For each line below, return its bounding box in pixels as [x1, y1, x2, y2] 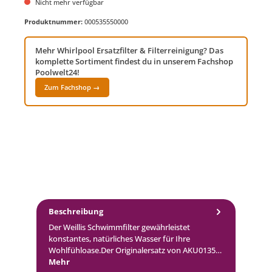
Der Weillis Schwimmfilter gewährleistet [49, 222, 190, 233]
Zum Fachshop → [44, 83, 100, 92]
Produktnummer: [24, 16, 84, 26]
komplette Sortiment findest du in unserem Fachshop [35, 56, 233, 67]
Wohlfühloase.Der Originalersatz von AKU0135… [49, 245, 222, 256]
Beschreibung [49, 205, 103, 217]
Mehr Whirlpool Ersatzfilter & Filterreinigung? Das [35, 45, 223, 56]
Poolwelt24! [35, 67, 80, 78]
